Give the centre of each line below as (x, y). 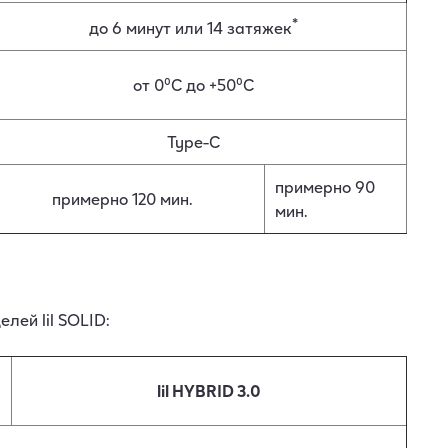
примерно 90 (325, 186)
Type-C (193, 141)
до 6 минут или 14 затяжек (190, 28)
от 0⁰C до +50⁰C (193, 84)
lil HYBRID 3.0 (209, 391)
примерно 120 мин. (122, 198)
